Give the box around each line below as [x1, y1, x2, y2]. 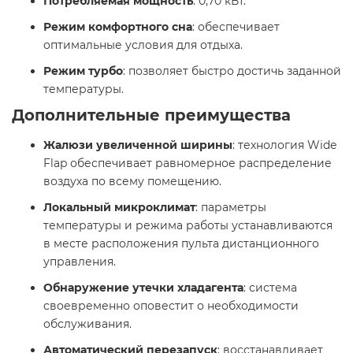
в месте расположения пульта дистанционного [43, 236, 319, 251]
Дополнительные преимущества [12, 105, 291, 124]
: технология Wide [232, 137, 336, 152]
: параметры [195, 199, 266, 214]
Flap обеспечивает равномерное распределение [43, 155, 332, 170]
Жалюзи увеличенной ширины [43, 137, 232, 152]
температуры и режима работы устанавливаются [43, 217, 333, 232]
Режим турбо [43, 63, 123, 78]
